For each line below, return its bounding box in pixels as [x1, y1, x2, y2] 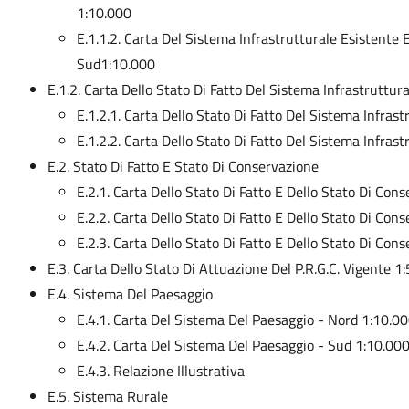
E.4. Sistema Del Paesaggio [47, 283, 213, 305]
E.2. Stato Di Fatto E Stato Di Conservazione [47, 155, 319, 177]
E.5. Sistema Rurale [47, 385, 168, 407]
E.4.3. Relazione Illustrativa [76, 360, 245, 382]
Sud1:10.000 [76, 53, 155, 75]
